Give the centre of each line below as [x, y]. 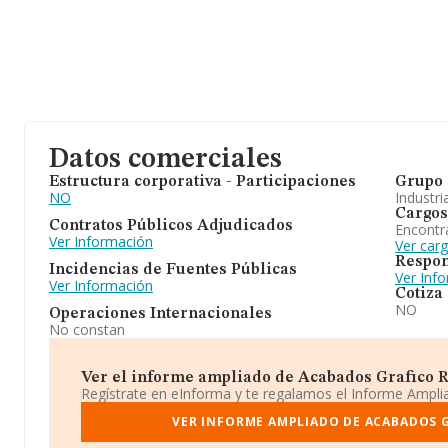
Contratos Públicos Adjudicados [171, 226]
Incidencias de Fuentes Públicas [173, 270]
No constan [87, 329]
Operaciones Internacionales [160, 314]
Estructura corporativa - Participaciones [202, 182]
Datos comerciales [165, 160]
